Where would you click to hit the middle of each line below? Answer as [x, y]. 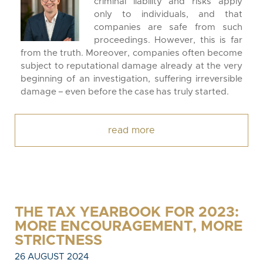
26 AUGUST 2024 [52, 257]
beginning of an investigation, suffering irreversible [131, 79]
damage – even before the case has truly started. [125, 92]
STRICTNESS [58, 241]
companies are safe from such [168, 27]
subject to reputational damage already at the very [131, 66]
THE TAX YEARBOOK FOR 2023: [127, 213]
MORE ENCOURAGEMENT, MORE [129, 227]
